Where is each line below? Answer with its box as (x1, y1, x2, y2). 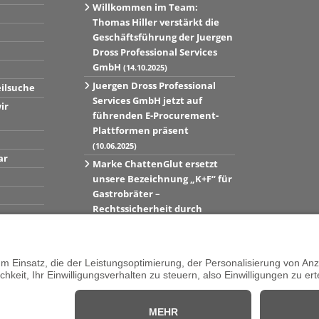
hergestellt (92, 232, 146, 246)
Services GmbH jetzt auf (92, 94, 202, 108)
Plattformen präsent (92, 124, 189, 137)
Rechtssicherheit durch (92, 202, 202, 216)
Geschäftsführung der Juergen (92, 31, 233, 44)
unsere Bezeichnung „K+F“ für (92, 172, 232, 186)
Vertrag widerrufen (105, 299, 214, 315)
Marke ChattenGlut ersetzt (92, 157, 218, 171)
